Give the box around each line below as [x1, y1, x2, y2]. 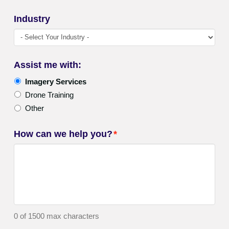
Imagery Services [25, 77, 86, 86]
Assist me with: [13, 60, 81, 71]
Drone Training [25, 90, 74, 99]
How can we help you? [13, 129, 112, 140]
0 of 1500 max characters [13, 212, 99, 220]
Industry [13, 13, 50, 24]
